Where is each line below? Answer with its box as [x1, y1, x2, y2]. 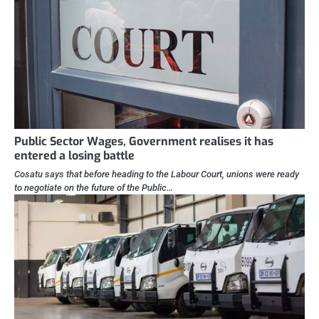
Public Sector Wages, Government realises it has [14, 134, 273, 150]
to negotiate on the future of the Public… [14, 182, 173, 194]
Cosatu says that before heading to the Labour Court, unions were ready [14, 169, 299, 180]
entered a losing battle [14, 148, 135, 164]
